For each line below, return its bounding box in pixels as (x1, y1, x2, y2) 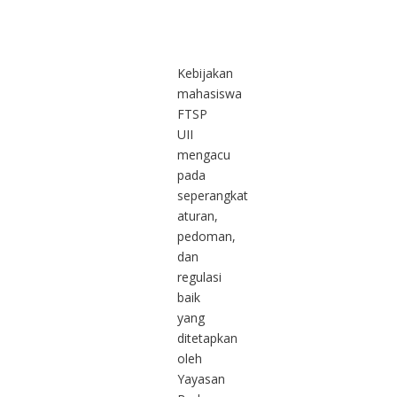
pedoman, (177, 227, 236, 245)
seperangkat (177, 186, 248, 204)
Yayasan (177, 370, 225, 387)
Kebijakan (177, 64, 233, 82)
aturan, (177, 206, 218, 224)
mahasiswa (177, 84, 242, 102)
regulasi (177, 268, 222, 285)
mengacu (177, 145, 230, 163)
